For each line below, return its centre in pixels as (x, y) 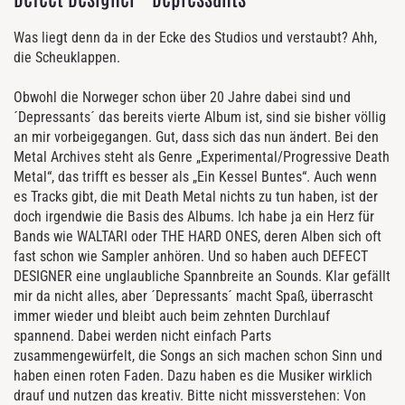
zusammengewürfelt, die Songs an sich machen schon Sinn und (198, 355)
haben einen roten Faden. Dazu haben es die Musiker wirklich (193, 375)
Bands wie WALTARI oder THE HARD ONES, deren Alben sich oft (198, 236)
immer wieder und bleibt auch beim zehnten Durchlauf (172, 316)
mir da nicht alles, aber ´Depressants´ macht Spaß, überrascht (193, 296)
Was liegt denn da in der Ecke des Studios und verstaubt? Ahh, (195, 37)
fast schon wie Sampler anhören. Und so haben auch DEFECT (191, 256)
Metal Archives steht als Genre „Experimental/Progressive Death (202, 156)
